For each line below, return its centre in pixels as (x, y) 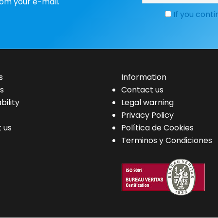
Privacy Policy (147, 115)
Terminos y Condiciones (167, 141)
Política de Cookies (157, 128)
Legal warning (147, 103)
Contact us (142, 90)
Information (144, 77)
